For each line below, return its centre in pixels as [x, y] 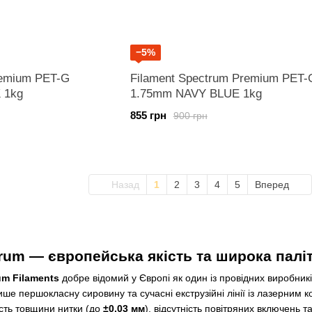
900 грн [190, 115]
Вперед [273, 185]
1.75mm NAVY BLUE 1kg [196, 94]
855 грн [148, 115]
